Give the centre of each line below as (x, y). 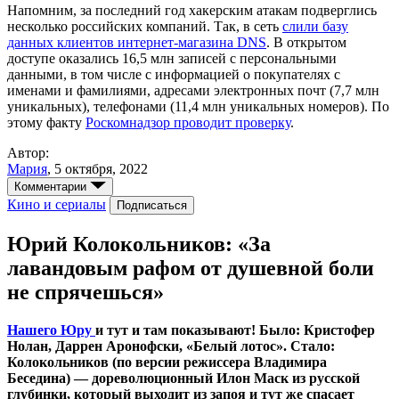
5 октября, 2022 (101, 169)
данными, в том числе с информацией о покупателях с (174, 75)
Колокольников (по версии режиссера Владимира (167, 362)
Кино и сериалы (57, 205)
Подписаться (152, 206)
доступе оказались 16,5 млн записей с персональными (172, 59)
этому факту (46, 123)
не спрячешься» (85, 293)
